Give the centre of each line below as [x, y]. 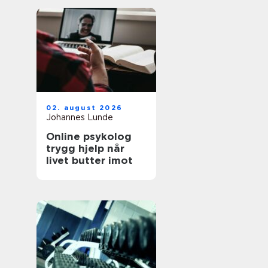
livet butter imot [89, 160]
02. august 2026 [84, 108]
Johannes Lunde [80, 117]
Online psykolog [89, 136]
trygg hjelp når [85, 148]
